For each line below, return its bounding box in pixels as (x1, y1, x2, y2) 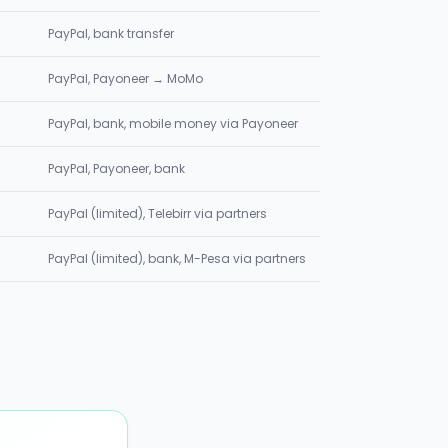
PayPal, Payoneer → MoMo (48, 70, 203, 87)
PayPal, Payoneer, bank (48, 160, 185, 177)
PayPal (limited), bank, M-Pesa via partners (48, 250, 306, 267)
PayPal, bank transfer (48, 25, 174, 42)
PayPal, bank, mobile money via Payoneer (48, 115, 298, 132)
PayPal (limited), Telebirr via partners (48, 205, 267, 222)
